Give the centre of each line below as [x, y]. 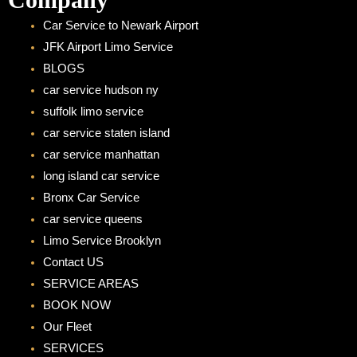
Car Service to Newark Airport [120, 25]
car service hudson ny [100, 90]
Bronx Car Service [91, 197]
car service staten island [106, 133]
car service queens [92, 219]
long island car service [101, 176]
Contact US [73, 262]
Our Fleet [67, 326]
